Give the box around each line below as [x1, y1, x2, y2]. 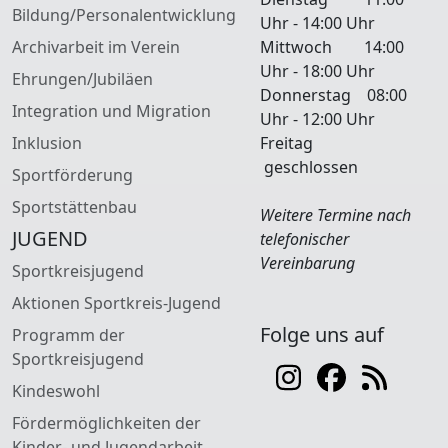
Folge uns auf [260, 321, 384, 349]
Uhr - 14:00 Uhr [260, 12, 415, 35]
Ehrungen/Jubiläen [12, 68, 153, 91]
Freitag [260, 132, 353, 155]
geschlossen [260, 156, 358, 179]
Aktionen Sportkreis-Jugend [12, 292, 221, 315]
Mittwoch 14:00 [260, 36, 404, 59]
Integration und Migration [12, 100, 211, 123]
